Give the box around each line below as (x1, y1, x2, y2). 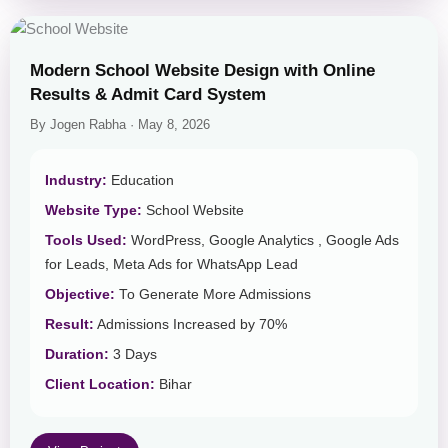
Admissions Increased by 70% (94, 317, 287, 333)
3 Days (109, 347, 157, 363)
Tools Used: (45, 233, 127, 249)
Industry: (45, 173, 107, 189)
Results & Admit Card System (30, 85, 266, 105)
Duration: (45, 347, 109, 363)
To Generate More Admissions (115, 287, 311, 303)
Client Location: (45, 377, 155, 393)
